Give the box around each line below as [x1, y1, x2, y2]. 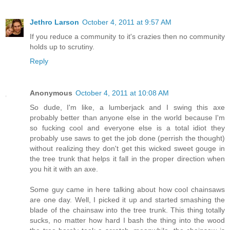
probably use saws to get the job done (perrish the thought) [30, 134, 225, 143]
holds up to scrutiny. [30, 43, 94, 51]
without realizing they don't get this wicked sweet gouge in [30, 144, 225, 153]
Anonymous [30, 89, 72, 98]
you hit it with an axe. [30, 165, 98, 174]
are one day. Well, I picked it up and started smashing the [30, 196, 225, 204]
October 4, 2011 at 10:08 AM [75, 89, 169, 98]
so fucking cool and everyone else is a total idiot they [30, 124, 225, 132]
